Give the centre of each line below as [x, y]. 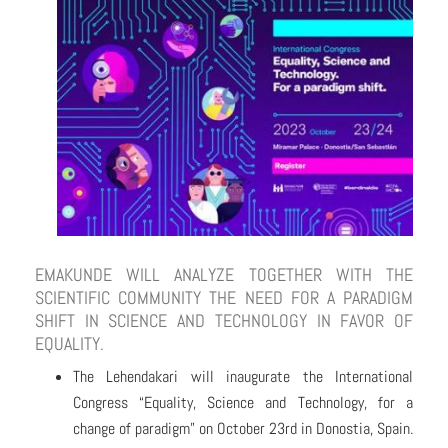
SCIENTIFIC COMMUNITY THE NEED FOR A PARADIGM [224, 298]
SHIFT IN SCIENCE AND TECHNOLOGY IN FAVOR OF [224, 321]
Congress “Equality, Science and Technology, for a [242, 403]
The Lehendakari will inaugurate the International [242, 377]
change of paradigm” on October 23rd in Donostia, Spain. [242, 429]
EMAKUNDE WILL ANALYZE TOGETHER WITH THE [224, 275]
